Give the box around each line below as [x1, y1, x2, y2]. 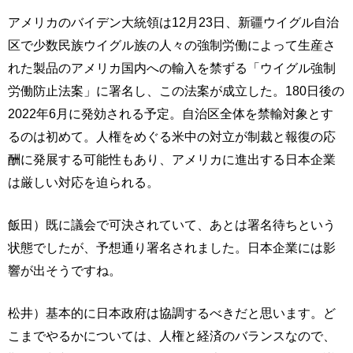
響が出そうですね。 [8, 263, 121, 277]
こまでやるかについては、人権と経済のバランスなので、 [8, 329, 336, 343]
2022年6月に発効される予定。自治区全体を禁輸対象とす [8, 106, 333, 121]
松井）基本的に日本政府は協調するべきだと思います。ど [8, 306, 336, 320]
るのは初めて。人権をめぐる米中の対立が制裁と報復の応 [8, 129, 336, 143]
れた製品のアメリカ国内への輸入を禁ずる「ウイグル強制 [8, 61, 336, 75]
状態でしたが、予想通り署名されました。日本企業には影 [8, 240, 336, 255]
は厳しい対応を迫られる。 [8, 175, 159, 189]
